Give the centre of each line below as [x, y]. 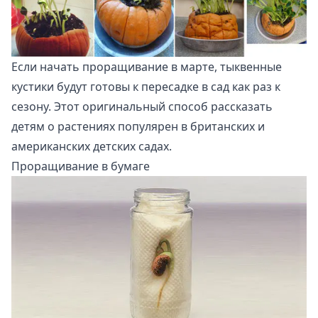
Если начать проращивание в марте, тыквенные [147, 67]
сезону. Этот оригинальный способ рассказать [142, 107]
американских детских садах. [92, 147]
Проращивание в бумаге [81, 166]
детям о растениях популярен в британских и [138, 127]
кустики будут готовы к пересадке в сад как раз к [146, 87]
